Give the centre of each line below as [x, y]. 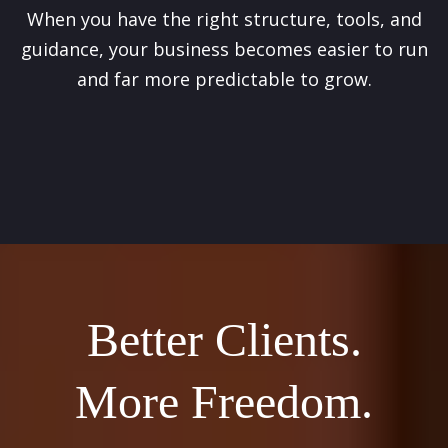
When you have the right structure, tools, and [224, 19]
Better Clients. [224, 340]
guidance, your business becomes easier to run [224, 49]
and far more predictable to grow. [224, 79]
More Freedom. [224, 402]
